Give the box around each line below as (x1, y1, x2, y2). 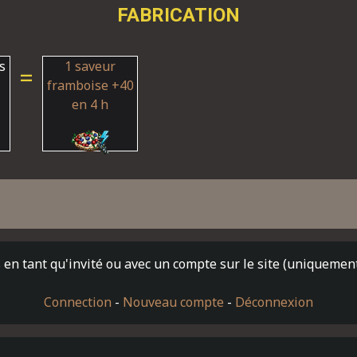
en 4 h (72, 96, 108, 113)
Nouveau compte (123, 293, 224, 311)
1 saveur (65, 57, 116, 75)
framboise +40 (46, 76, 134, 94)
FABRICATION (117, 4, 240, 26)
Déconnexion (235, 293, 313, 311)
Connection (44, 293, 112, 311)
